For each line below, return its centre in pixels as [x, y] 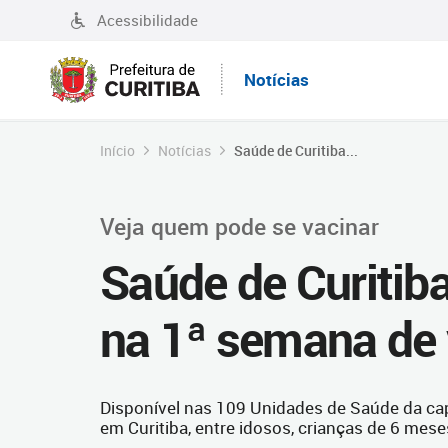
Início [117, 150]
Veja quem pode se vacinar [239, 226]
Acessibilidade [147, 20]
